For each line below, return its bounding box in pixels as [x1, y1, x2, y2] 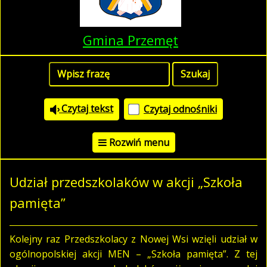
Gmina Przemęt [83, 31, 178, 49]
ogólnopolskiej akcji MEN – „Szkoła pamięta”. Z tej [10, 247, 257, 260]
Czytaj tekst [59, 102, 113, 115]
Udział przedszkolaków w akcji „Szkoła [10, 172, 243, 191]
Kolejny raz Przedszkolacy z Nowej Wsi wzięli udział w [10, 232, 257, 246]
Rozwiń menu [108, 135, 169, 149]
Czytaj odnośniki [144, 103, 217, 116]
